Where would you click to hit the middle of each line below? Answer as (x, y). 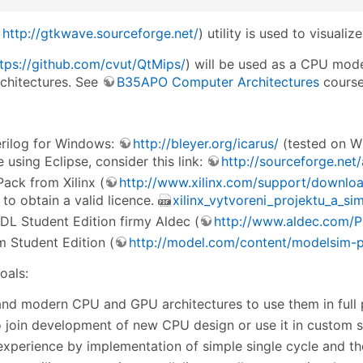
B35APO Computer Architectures (218, 81)
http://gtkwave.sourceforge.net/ (100, 33)
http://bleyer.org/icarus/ (206, 143)
